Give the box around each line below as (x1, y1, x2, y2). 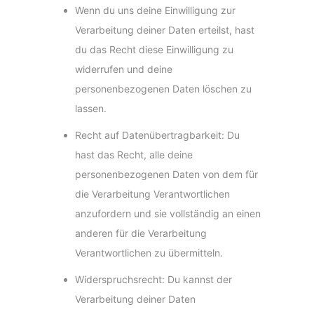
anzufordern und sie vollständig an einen (75, 207, 261, 220)
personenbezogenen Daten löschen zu (75, 83, 252, 95)
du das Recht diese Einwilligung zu (75, 43, 234, 56)
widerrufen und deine (75, 63, 173, 76)
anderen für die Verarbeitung (75, 227, 207, 240)
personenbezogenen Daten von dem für (75, 168, 259, 181)
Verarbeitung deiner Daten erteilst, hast (75, 24, 255, 36)
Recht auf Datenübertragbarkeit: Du (75, 129, 240, 142)
